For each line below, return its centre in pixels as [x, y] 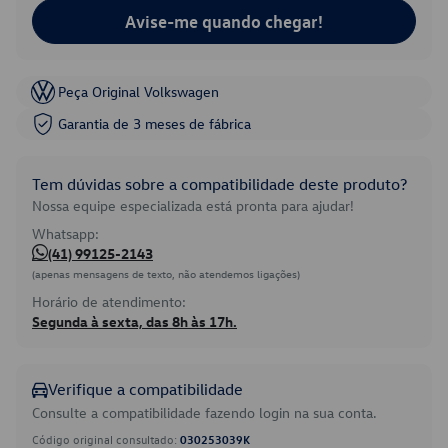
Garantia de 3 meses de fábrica [154, 123]
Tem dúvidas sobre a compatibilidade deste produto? [219, 184]
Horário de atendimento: [109, 301]
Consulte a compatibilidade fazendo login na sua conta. [204, 412]
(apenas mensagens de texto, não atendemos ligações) [166, 273]
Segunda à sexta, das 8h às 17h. [134, 321]
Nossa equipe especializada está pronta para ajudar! [193, 205]
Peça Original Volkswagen [138, 91]
